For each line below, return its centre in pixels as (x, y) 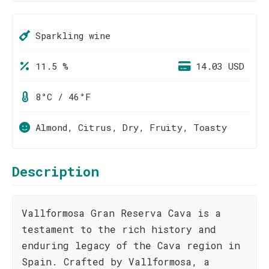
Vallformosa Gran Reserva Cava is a (121, 213)
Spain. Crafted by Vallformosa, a (116, 261)
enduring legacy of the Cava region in (131, 245)
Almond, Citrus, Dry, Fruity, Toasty (131, 127)
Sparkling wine (73, 35)
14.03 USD (220, 66)
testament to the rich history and (119, 229)
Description (56, 171)
